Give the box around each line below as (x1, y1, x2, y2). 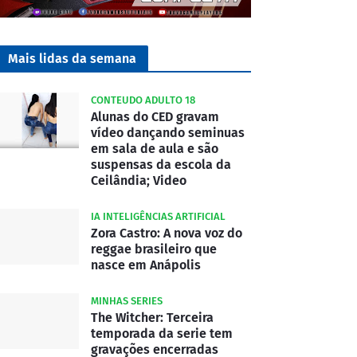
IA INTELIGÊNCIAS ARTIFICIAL (91, 210, 226, 222)
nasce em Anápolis (91, 257, 201, 273)
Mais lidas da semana (8, 50, 136, 66)
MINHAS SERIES (91, 294, 163, 307)
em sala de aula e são (91, 140, 218, 156)
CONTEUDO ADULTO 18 (91, 93, 195, 106)
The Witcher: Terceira (91, 309, 214, 325)
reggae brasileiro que (91, 241, 217, 257)
